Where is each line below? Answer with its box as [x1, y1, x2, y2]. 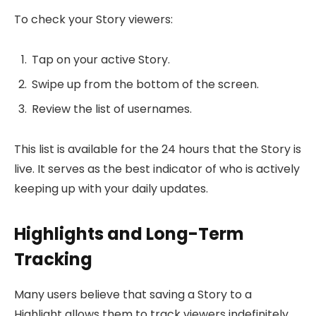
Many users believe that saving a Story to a [14, 286, 252, 303]
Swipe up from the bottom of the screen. [32, 75, 259, 92]
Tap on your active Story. [32, 51, 170, 68]
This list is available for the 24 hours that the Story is [14, 140, 301, 157]
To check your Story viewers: [14, 11, 173, 28]
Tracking [14, 247, 92, 271]
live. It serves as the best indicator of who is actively [14, 160, 300, 177]
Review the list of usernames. [32, 100, 192, 117]
